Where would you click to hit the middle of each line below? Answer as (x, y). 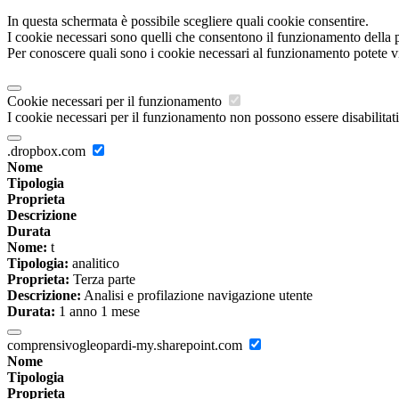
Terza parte (102, 280)
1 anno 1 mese (98, 312)
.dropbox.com (48, 151)
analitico (94, 264)
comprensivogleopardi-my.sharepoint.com (126, 346)
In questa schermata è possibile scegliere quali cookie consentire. (188, 21)
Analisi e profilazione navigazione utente (197, 296)
